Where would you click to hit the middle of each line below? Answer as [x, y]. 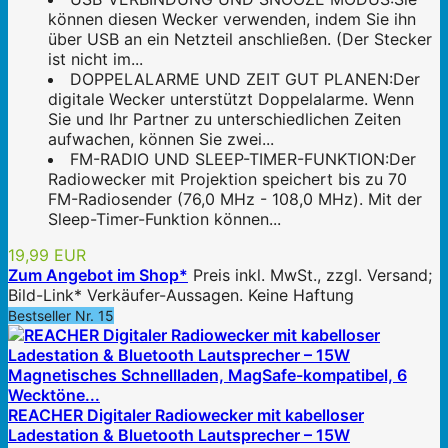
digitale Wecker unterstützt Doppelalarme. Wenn [231, 99]
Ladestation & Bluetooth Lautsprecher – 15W [179, 435]
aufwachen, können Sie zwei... [161, 139]
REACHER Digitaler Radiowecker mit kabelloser [186, 415]
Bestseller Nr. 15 [61, 316]
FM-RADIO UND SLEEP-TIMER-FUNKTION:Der [243, 159]
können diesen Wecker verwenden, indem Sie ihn [232, 19]
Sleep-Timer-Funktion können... [164, 219]
